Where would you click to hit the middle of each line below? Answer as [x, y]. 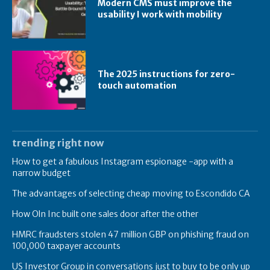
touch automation [137, 85]
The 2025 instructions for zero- [167, 74]
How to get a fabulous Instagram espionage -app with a [123, 161]
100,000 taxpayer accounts [66, 246]
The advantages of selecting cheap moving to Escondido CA [131, 193]
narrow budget [41, 173]
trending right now [58, 143]
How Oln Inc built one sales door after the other [105, 214]
